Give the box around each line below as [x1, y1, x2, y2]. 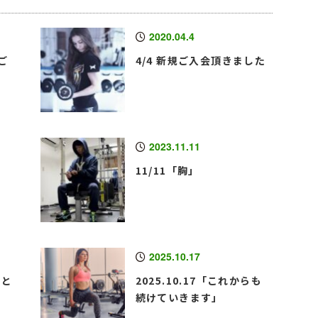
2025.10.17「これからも [135, 273, 262, 288]
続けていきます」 [135, 290, 223, 305]
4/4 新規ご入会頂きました [135, 53, 266, 68]
